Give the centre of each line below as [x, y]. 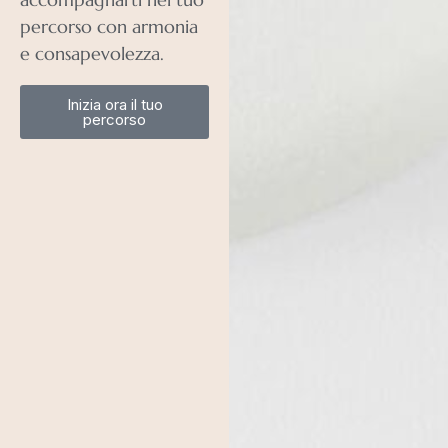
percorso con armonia [109, 27]
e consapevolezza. [92, 54]
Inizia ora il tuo [114, 105]
